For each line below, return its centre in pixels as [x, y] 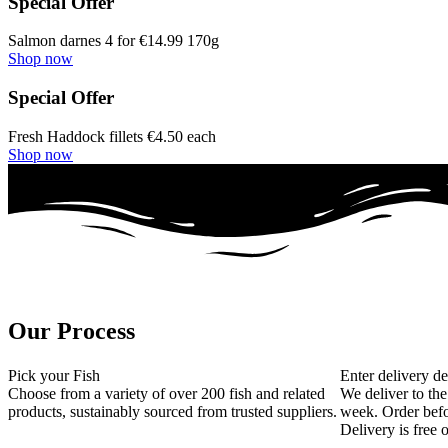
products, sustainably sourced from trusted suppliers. [172, 411]
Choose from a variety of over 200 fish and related [166, 393]
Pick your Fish [54, 375]
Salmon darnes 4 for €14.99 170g [113, 41]
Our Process [71, 330]
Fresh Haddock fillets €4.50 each [112, 136]
